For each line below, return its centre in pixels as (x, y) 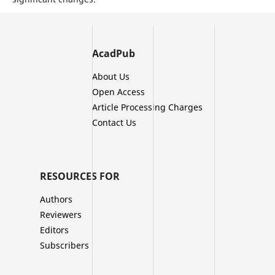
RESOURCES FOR (80, 176)
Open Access (118, 92)
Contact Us (114, 123)
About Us (111, 77)
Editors (54, 230)
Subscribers (64, 246)
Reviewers (61, 215)
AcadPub (114, 54)
